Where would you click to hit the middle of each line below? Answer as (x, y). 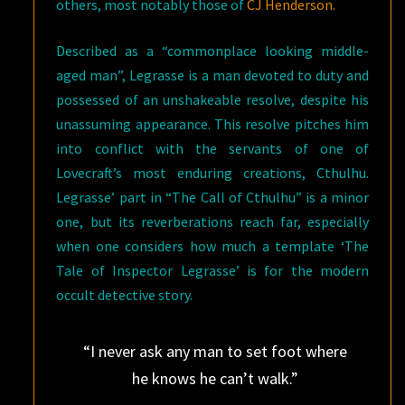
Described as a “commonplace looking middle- (212, 50)
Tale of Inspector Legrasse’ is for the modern (212, 270)
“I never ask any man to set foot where (215, 351)
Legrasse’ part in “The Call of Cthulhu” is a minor (212, 197)
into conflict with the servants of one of (212, 148)
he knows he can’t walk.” (215, 378)
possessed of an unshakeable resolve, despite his (212, 99)
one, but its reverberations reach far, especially (212, 221)
